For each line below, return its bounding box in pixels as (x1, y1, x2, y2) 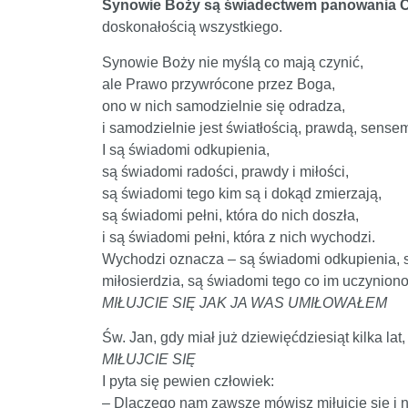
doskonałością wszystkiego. (102, 19, 282, 36)
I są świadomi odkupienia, (102, 141, 270, 158)
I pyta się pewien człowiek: (102, 373, 274, 390)
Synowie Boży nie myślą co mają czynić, (102, 54, 363, 70)
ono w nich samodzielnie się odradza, (102, 97, 345, 114)
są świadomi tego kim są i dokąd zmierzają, (102, 185, 382, 201)
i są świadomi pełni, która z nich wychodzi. (102, 229, 375, 245)
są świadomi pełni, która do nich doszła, (102, 207, 359, 223)
